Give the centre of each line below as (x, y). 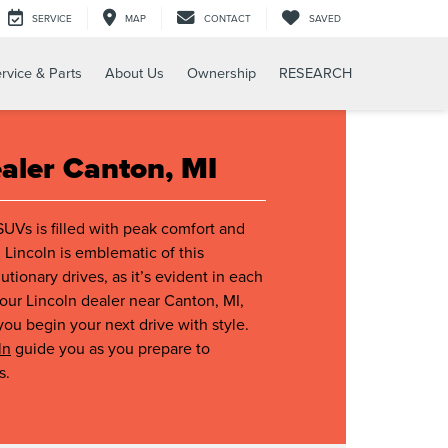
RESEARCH (315, 73)
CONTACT (227, 18)
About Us (134, 73)
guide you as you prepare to (110, 348)
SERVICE (52, 18)
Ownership (221, 73)
